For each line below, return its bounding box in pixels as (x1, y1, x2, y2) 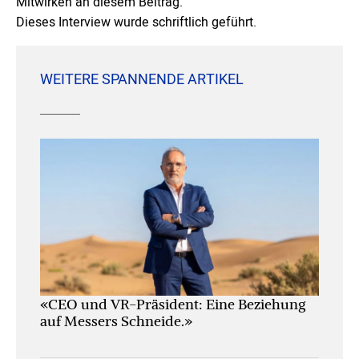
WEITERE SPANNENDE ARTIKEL (40, 69, 244, 91)
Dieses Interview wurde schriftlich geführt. (16, 13, 256, 32)
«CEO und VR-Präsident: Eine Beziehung (40, 294, 305, 313)
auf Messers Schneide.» (40, 311, 192, 330)
